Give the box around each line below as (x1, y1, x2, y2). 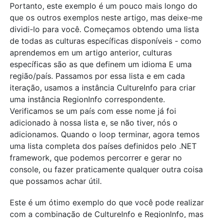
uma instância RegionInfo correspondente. (10, 94, 165, 105)
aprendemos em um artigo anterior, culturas (10, 48, 172, 58)
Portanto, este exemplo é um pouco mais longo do (10, 1, 198, 11)
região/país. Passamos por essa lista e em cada (10, 71, 185, 81)
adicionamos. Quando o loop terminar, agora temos (10, 129, 200, 140)
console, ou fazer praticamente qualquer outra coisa (10, 164, 203, 175)
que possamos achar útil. (10, 176, 102, 186)
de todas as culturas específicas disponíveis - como (10, 36, 201, 46)
